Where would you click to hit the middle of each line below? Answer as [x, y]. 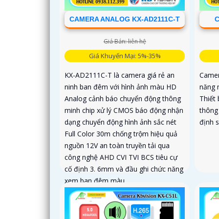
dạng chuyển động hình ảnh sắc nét [120, 122]
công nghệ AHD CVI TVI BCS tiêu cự [121, 157]
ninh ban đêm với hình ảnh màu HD [120, 87]
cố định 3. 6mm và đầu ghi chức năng [124, 169]
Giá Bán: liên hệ [125, 41]
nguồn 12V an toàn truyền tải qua [117, 145]
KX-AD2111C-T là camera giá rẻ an [120, 75]
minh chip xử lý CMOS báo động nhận [124, 110]
